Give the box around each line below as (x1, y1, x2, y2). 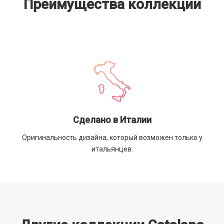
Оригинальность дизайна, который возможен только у (21, 133, 202, 141)
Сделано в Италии (72, 114, 151, 125)
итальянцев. (91, 144, 133, 153)
